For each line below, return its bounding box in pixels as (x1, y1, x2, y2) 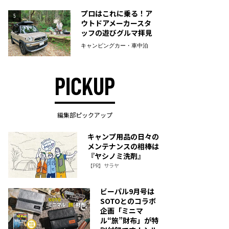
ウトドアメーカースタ (80, 18, 151, 28)
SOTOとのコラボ (100, 196, 156, 206)
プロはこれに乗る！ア (80, 8, 152, 18)
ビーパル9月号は (100, 186, 154, 196)
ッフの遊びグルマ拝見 (80, 28, 152, 38)
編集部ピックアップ (57, 110, 112, 119)
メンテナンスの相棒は (87, 141, 159, 151)
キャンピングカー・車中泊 (80, 43, 148, 49)
